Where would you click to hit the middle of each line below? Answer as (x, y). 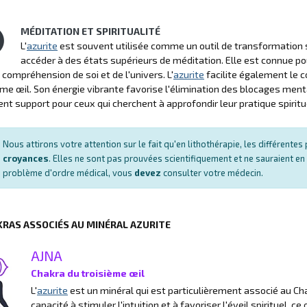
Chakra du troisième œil (88, 273)
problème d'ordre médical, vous (69, 172)
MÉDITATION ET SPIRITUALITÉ (90, 31)
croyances (26, 158)
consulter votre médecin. (212, 172)
